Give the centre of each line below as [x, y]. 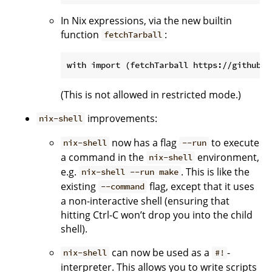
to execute [234, 142]
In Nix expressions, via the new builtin [146, 20]
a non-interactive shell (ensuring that [145, 201]
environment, [227, 157]
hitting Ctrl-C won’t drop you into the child [157, 215]
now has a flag [144, 142]
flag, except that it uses [201, 186]
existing [80, 186]
